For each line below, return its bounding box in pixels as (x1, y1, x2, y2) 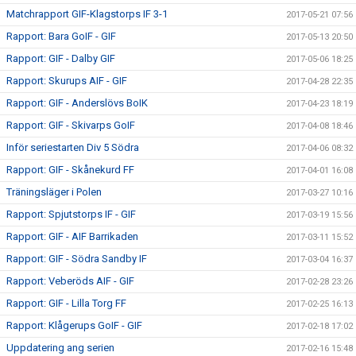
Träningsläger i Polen (6, 186, 102, 198)
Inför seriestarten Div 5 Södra (6, 141, 139, 153)
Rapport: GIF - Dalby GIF (6, 52, 115, 64)
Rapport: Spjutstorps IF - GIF (6, 208, 136, 220)
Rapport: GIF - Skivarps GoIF (6, 119, 135, 131)
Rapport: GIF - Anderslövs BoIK (6, 97, 148, 109)
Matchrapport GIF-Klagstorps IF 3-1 (6, 8, 168, 20)
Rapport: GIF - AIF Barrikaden (6, 230, 138, 242)
